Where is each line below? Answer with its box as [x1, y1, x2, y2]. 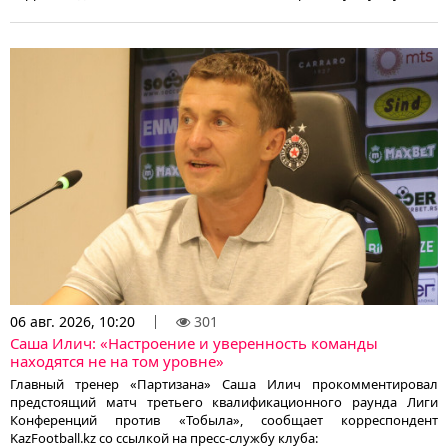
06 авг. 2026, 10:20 [10, 312, 135, 332]
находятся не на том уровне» [10, 351, 224, 372]
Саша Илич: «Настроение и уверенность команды [10, 333, 378, 354]
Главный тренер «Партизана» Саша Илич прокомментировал [10, 375, 438, 394]
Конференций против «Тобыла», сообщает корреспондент [10, 411, 438, 430]
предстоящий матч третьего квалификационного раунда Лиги [10, 393, 438, 412]
